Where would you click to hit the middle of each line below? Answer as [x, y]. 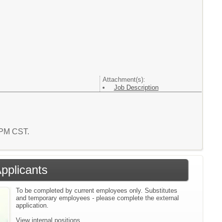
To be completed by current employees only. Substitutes [97, 190]
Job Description [136, 87]
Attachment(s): [124, 80]
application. [32, 205]
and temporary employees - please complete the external [98, 198]
